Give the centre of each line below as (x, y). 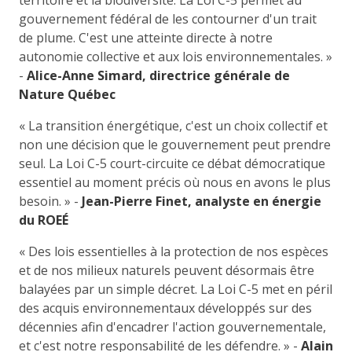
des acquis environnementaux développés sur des (165, 308)
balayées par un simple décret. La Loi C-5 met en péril (176, 289)
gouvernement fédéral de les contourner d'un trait (168, 18)
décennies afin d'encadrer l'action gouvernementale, (172, 326)
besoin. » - (50, 201)
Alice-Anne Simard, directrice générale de (158, 75)
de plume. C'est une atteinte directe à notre (146, 37)
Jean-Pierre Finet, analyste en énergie (202, 201)
